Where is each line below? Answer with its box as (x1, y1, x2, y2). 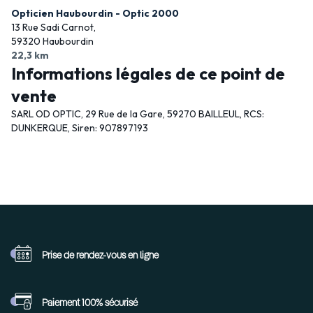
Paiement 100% (42, 298, 105, 308)
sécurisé (105, 298, 138, 308)
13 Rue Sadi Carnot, (11, 21, 96, 34)
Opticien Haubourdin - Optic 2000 (11, 7, 179, 20)
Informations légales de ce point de (11, 63, 285, 84)
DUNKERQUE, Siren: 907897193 (11, 122, 148, 134)
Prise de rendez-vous (42, 251, 126, 261)
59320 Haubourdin (11, 35, 94, 48)
